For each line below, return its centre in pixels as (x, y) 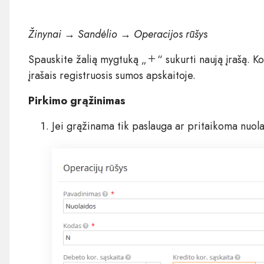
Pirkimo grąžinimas (77, 101)
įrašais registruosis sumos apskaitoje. (112, 75)
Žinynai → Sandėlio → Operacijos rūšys (118, 34)
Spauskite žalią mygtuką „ (87, 60)
